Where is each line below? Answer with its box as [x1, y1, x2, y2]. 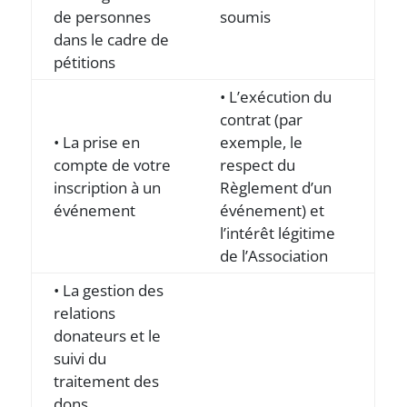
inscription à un [54, 177, 162, 198]
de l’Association [220, 245, 329, 266]
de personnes [54, 6, 152, 27]
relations [54, 303, 116, 323]
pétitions [54, 52, 116, 73]
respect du [220, 154, 296, 175]
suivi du [54, 348, 107, 369]
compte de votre [54, 154, 172, 175]
